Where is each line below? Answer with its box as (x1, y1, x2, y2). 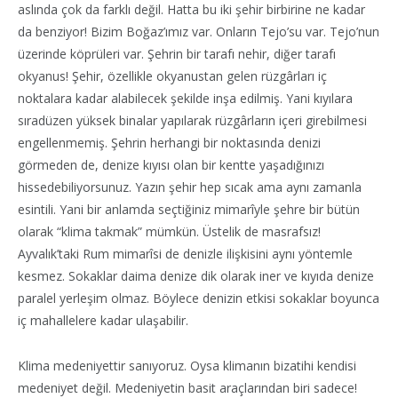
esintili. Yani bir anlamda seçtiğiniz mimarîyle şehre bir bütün (18, 200, 360, 218)
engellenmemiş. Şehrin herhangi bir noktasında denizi (18, 133, 321, 151)
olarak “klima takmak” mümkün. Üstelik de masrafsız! (18, 222, 321, 240)
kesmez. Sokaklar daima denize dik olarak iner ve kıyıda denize (18, 267, 374, 284)
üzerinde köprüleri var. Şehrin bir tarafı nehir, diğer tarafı (18, 44, 336, 62)
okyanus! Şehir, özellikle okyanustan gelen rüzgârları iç (18, 67, 327, 84)
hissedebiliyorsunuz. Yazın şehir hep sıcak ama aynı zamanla (18, 178, 362, 195)
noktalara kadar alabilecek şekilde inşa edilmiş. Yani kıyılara (18, 89, 353, 107)
